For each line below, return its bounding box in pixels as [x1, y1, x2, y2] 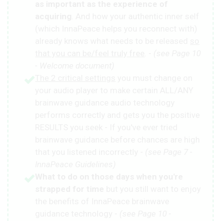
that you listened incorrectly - [35, 147, 146, 157]
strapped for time [35, 184, 107, 194]
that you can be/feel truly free [35, 48, 145, 58]
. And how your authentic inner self [72, 11, 200, 21]
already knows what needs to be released [35, 36, 190, 46]
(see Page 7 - [145, 147, 193, 157]
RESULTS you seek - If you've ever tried [35, 122, 178, 132]
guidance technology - [35, 208, 120, 219]
